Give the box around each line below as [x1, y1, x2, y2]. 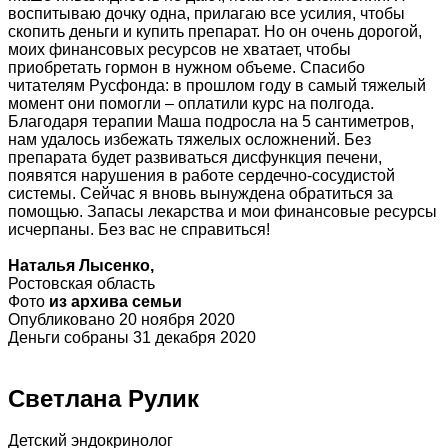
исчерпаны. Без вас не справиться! [8, 220, 270, 238]
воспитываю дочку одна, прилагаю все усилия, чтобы [8, 4, 405, 22]
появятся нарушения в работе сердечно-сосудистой [8, 166, 395, 184]
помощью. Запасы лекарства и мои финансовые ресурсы [8, 202, 437, 220]
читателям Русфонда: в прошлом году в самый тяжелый [8, 76, 426, 94]
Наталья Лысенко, [8, 256, 158, 274]
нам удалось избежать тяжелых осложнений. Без [8, 130, 371, 148]
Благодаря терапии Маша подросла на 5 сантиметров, [8, 112, 414, 130]
